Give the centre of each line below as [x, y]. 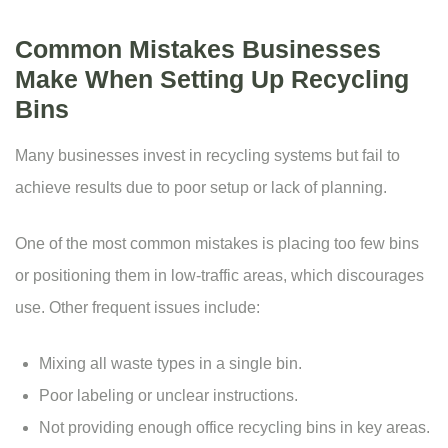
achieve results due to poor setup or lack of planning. [201, 188]
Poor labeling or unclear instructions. [168, 396]
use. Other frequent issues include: [137, 308]
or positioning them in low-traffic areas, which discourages [219, 276]
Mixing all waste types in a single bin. [170, 364]
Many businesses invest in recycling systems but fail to [207, 156]
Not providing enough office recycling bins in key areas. [234, 428]
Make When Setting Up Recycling [212, 79]
